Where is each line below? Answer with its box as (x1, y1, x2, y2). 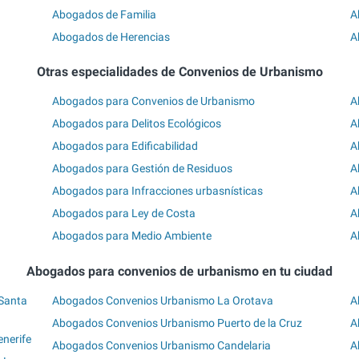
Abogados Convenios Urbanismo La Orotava (52, 294, 274, 308)
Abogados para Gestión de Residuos (52, 162, 233, 175)
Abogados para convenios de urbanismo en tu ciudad (26, 263, 333, 279)
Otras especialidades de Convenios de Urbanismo (36, 63, 323, 79)
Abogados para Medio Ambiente (52, 229, 212, 243)
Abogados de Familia (52, 7, 157, 21)
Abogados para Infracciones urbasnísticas (52, 184, 264, 198)
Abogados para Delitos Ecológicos (52, 117, 222, 131)
